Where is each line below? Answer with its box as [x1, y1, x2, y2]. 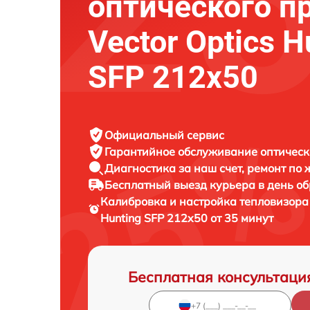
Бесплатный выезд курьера [104, 178, 258, 192]
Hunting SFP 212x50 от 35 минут [100, 211, 274, 226]
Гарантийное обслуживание [104, 145, 260, 159]
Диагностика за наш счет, [104, 161, 247, 176]
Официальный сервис [104, 128, 224, 143]
